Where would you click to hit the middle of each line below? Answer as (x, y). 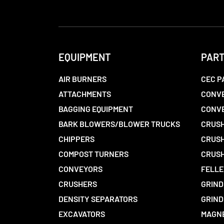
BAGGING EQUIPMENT (96, 109)
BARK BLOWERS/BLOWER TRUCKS (119, 124)
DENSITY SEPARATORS (98, 199)
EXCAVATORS (82, 214)
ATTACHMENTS (85, 94)
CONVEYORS (80, 169)
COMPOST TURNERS (93, 154)
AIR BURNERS (82, 79)
